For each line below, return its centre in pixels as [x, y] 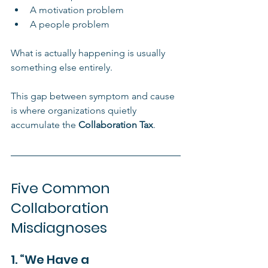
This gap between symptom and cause [94, 96]
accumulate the [45, 124]
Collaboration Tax [116, 124]
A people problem [70, 24]
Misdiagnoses [59, 227]
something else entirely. [62, 67]
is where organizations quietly [75, 110]
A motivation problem [77, 10]
